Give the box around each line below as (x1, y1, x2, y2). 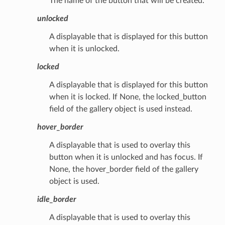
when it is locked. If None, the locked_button (49, 92, 206, 101)
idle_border (37, 195, 76, 203)
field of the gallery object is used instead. (49, 104, 192, 113)
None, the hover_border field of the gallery (49, 165, 198, 173)
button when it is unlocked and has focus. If (49, 153, 203, 161)
